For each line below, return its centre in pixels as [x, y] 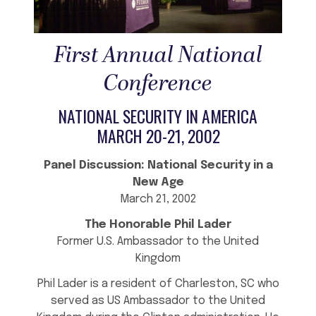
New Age [158, 182]
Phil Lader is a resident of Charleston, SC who [158, 284]
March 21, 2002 [158, 199]
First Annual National [158, 55]
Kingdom [158, 258]
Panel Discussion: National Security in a [158, 165]
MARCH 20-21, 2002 [158, 135]
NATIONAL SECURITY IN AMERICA [158, 116]
